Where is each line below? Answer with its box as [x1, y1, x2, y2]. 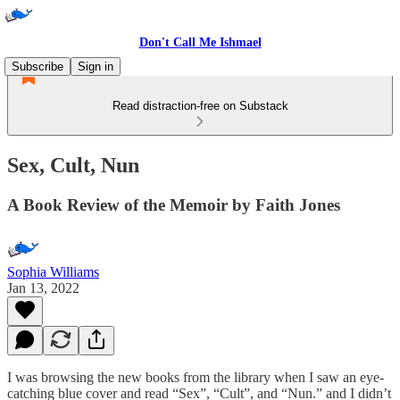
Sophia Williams [7, 263, 99, 279]
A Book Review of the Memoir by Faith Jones [7, 195, 340, 214]
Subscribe [12, 60, 63, 73]
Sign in [78, 60, 113, 73]
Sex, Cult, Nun [7, 153, 139, 177]
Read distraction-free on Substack [112, 99, 288, 112]
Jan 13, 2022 [7, 279, 79, 296]
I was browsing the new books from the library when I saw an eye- [7, 369, 384, 385]
